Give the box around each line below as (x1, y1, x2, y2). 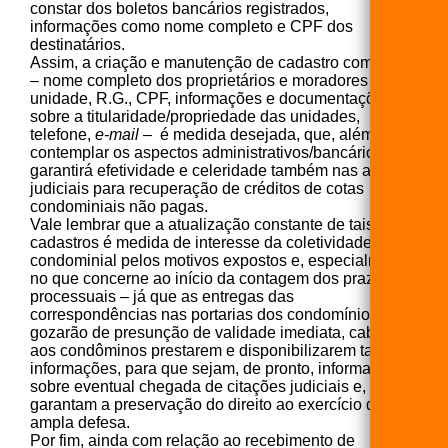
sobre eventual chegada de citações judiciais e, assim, (30, 377, 416, 395)
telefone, (30, 125, 95, 143)
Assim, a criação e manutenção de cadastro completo (30, 53, 408, 71)
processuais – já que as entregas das (30, 287, 294, 305)
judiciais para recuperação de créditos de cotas (30, 179, 364, 197)
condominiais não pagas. (30, 197, 208, 215)
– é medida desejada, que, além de (139, 125, 396, 143)
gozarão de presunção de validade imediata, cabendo (30, 323, 411, 341)
